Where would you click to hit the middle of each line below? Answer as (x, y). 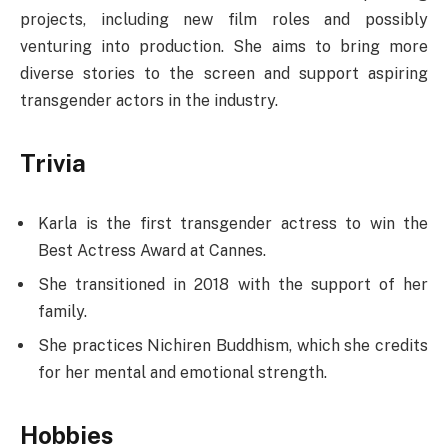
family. (62, 311)
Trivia (53, 163)
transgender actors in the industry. (149, 100)
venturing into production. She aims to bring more (224, 46)
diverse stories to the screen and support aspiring (224, 73)
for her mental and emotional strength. (182, 372)
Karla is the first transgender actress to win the (233, 223)
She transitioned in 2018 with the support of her (233, 284)
